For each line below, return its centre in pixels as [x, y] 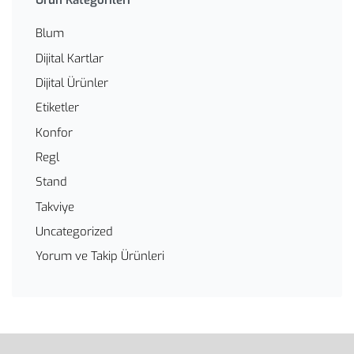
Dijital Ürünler [72, 83]
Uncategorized [74, 231]
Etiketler [57, 108]
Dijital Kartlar [70, 58]
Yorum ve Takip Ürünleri [100, 256]
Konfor [54, 132]
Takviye [55, 207]
